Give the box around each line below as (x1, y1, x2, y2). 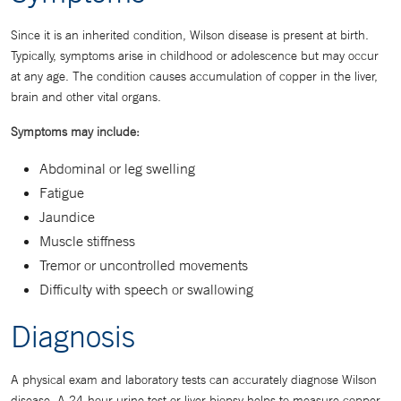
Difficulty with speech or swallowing (39, 280, 253, 298)
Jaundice (39, 208, 95, 226)
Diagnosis (11, 318, 135, 354)
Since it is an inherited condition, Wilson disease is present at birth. (11, 27, 369, 43)
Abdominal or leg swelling (39, 159, 195, 177)
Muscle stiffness (39, 232, 135, 250)
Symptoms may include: (11, 124, 140, 140)
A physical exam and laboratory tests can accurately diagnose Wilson (11, 371, 377, 388)
